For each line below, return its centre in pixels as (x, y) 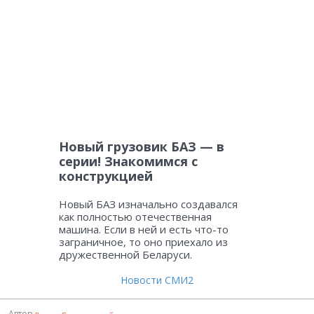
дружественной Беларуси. (125, 255)
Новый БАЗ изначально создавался (148, 204)
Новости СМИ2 (157, 280)
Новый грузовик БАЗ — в (142, 147)
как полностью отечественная (135, 217)
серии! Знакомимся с (128, 162)
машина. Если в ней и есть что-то (144, 230)
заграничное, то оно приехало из (143, 242)
